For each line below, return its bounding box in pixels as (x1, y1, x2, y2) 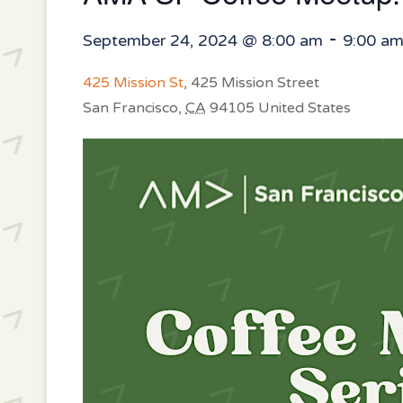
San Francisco (83, 99, 178, 117)
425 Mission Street (191, 74, 319, 92)
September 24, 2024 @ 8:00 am (83, 30, 323, 50)
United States (258, 99, 351, 117)
